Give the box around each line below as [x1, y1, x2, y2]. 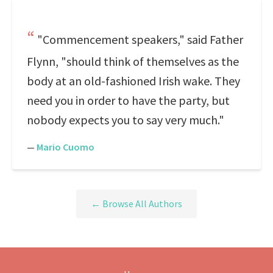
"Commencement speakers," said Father [37, 32, 243, 47]
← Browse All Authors [91, 197, 182, 210]
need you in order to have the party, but [27, 93, 230, 108]
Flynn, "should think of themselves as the [27, 54, 239, 69]
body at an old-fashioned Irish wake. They [27, 73, 240, 88]
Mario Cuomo [37, 141, 94, 153]
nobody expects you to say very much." [27, 112, 224, 127]
